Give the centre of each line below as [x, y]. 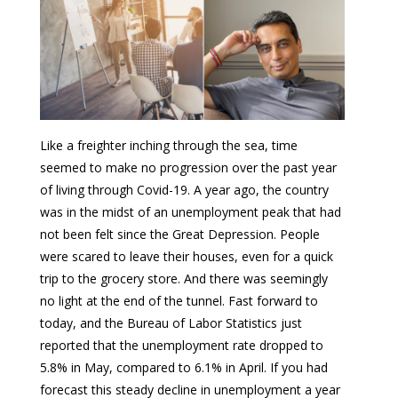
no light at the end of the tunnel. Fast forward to [179, 300]
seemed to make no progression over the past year [188, 167]
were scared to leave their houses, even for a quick [187, 256]
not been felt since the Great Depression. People [180, 234]
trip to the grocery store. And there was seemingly [184, 278]
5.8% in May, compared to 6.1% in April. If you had [184, 367]
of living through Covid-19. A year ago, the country [184, 189]
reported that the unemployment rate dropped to [182, 345]
